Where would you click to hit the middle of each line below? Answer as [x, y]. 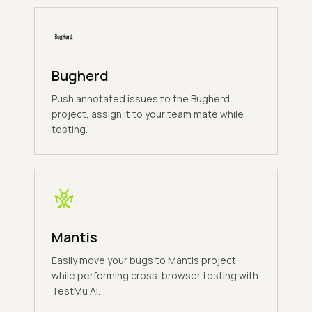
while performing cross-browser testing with [155, 276]
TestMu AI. [76, 291]
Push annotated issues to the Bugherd [141, 99]
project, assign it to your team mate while [148, 114]
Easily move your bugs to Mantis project [144, 260]
